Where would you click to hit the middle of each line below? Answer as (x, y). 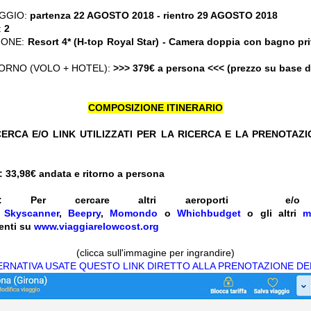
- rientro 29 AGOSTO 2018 (216, 16)
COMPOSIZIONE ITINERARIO (155, 108)
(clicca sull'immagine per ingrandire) (155, 253)
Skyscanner (31, 213)
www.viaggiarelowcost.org (96, 227)
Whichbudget (209, 213)
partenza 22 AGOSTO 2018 (91, 16)
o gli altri (272, 213)
